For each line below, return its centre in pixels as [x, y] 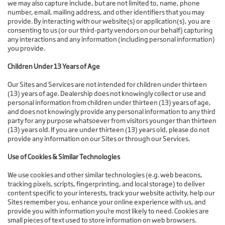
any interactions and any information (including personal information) [111, 39]
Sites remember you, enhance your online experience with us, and [107, 202]
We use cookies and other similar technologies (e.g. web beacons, [105, 175]
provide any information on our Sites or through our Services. [99, 139]
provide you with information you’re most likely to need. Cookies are [108, 211]
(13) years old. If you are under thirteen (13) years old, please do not [108, 130]
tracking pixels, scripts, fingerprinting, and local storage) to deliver [106, 184]
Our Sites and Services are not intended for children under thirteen [107, 85]
